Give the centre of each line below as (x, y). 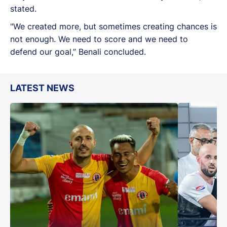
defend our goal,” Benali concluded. (78, 51)
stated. (23, 8)
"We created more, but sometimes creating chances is (113, 26)
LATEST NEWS (42, 88)
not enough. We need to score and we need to (99, 39)
